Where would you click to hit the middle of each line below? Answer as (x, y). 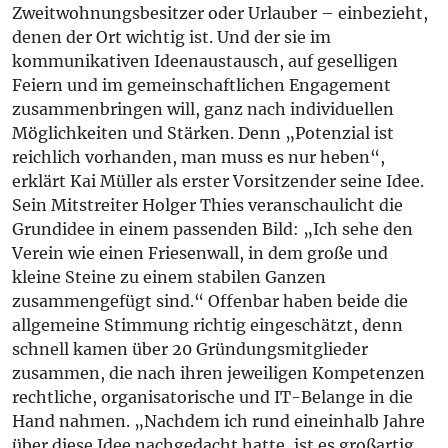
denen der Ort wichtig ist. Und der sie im (171, 37)
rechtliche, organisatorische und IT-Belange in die (212, 397)
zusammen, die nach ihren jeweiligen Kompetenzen (218, 373)
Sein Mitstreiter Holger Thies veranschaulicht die (207, 205)
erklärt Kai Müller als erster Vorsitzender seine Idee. (218, 181)
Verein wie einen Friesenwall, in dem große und (200, 253)
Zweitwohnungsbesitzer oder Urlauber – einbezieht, (220, 13)
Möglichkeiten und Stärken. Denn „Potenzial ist (203, 133)
